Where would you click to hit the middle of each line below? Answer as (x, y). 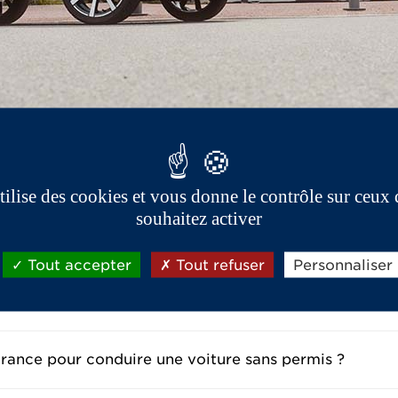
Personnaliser (343, 265)
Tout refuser (218, 265)
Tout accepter (77, 265)
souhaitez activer (199, 218)
